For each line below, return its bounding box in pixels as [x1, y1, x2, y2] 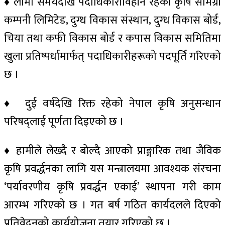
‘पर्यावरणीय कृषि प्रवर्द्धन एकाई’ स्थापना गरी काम [4, 177, 221, 196]
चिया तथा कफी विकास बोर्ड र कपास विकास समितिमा [4, 29, 221, 48]
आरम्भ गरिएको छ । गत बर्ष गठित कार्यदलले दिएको [4, 195, 221, 214]
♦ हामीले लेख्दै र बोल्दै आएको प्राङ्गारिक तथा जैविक [4, 141, 221, 160]
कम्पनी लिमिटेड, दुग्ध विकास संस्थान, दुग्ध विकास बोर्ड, [4, 11, 221, 30]
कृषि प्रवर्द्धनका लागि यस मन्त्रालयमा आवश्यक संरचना [4, 159, 221, 178]
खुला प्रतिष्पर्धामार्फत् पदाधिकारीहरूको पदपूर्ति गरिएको [4, 47, 221, 66]
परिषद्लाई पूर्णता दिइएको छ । [4, 112, 124, 131]
